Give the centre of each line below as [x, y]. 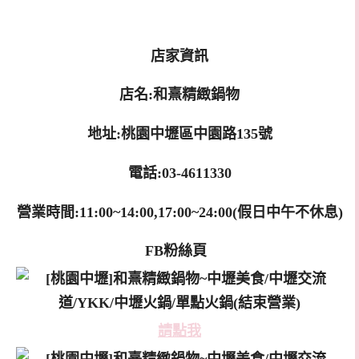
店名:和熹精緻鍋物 [179, 95]
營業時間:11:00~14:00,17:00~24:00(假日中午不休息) [179, 212]
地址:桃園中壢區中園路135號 [179, 134]
